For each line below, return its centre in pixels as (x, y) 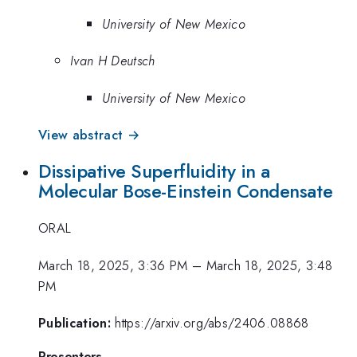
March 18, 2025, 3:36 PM (113, 265)
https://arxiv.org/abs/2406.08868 (212, 323)
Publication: (75, 323)
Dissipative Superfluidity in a (154, 171)
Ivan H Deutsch (113, 61)
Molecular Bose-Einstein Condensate (186, 191)
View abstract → (89, 135)
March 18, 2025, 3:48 (269, 265)
